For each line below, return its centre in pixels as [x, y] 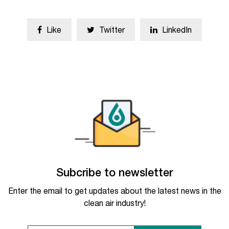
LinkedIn [176, 30]
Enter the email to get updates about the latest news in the [114, 191]
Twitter [111, 30]
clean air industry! [114, 203]
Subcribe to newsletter [114, 173]
